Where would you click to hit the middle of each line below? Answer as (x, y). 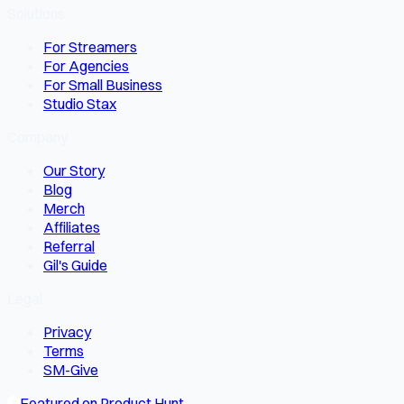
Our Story (74, 170)
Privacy (67, 331)
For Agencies (86, 65)
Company (37, 137)
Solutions (36, 13)
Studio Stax (80, 103)
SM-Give (71, 369)
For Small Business (103, 84)
